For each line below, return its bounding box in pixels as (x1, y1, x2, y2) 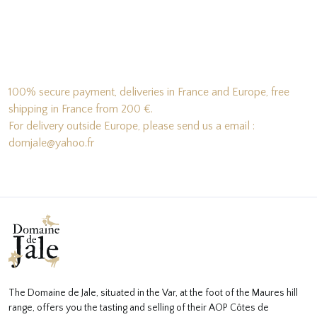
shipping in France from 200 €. (8, 103, 153, 116)
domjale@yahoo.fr (8, 137, 94, 150)
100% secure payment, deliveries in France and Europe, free (8, 86, 289, 99)
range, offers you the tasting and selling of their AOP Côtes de (8, 302, 269, 314)
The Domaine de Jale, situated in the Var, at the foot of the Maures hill (8, 287, 298, 299)
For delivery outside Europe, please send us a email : (8, 120, 255, 133)
